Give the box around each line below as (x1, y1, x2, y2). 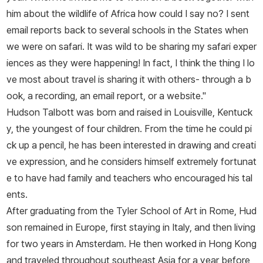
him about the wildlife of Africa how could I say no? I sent (6, 8, 249, 20)
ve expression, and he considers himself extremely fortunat (6, 156, 257, 168)
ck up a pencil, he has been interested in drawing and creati (6, 139, 256, 151)
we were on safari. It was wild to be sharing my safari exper (6, 41, 257, 53)
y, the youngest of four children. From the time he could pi (6, 123, 252, 135)
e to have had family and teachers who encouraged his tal (6, 172, 252, 184)
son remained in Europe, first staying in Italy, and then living (6, 221, 255, 234)
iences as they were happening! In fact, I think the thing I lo (6, 57, 255, 69)
